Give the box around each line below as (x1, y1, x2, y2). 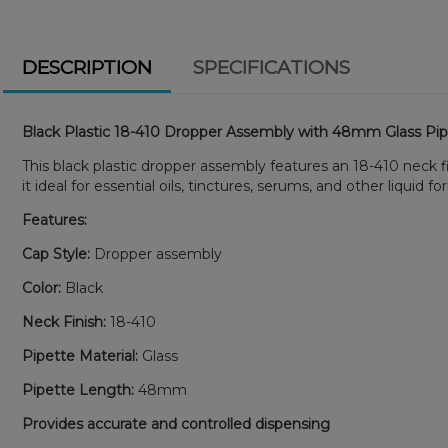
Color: (22, 279, 62, 298)
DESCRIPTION (21, 56, 152, 80)
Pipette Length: (22, 381, 135, 400)
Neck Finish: (22, 313, 107, 332)
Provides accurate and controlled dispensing (22, 415, 331, 434)
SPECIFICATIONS (192, 56, 350, 80)
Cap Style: (22, 245, 91, 264)
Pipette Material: (22, 347, 139, 366)
